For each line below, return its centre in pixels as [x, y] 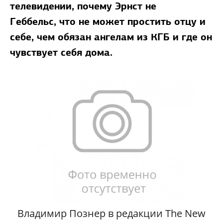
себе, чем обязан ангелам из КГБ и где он [111, 37]
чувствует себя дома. [61, 52]
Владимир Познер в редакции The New [111, 214]
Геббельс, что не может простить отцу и [108, 21]
